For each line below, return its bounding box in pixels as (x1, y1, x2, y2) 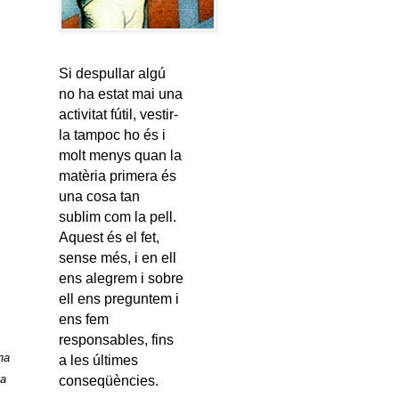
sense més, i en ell (59, 250, 176, 265)
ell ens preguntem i (59, 291, 179, 306)
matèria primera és (59, 168, 176, 183)
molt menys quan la (59, 148, 182, 163)
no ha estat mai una (59, 86, 183, 102)
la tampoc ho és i (59, 127, 166, 142)
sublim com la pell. (59, 209, 176, 224)
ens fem (59, 312, 109, 327)
